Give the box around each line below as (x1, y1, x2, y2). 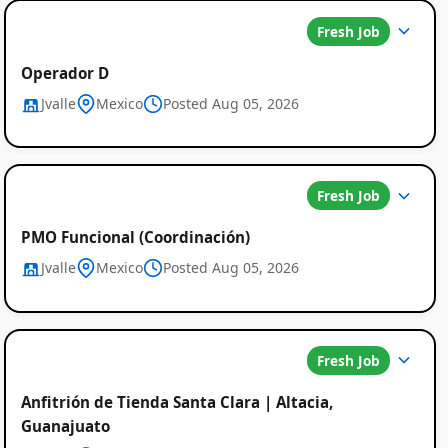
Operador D (20, 62, 109, 83)
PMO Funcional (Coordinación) (20, 227, 250, 248)
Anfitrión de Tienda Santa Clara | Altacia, (20, 391, 333, 412)
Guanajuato (20, 415, 110, 436)
